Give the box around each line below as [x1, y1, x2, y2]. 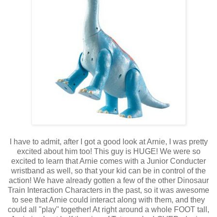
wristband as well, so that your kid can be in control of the [11, 167, 206, 175]
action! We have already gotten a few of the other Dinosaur [8, 176, 209, 185]
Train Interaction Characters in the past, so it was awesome [8, 186, 209, 195]
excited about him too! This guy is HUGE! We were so [16, 147, 201, 156]
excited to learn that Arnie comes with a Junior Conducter [11, 157, 206, 166]
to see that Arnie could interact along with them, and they [12, 196, 205, 204]
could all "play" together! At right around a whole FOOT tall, [8, 205, 209, 214]
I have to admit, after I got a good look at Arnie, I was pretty [9, 138, 208, 146]
